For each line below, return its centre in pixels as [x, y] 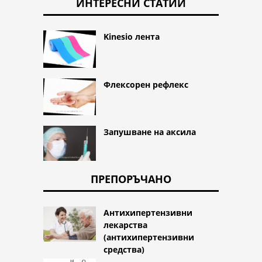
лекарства [125, 225]
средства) [124, 249]
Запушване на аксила [150, 132]
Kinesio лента [132, 36]
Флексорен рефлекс [146, 85]
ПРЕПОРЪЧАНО [131, 179]
